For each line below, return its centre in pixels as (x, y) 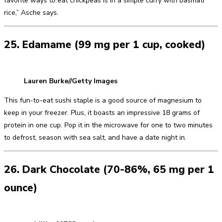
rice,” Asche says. (31, 13)
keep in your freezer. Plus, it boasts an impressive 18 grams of (102, 113)
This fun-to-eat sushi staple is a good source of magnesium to (103, 101)
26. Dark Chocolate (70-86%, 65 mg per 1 (109, 169)
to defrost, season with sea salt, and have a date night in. (95, 138)
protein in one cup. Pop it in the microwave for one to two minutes (108, 125)
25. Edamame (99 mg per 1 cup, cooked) (105, 44)
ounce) (21, 188)
